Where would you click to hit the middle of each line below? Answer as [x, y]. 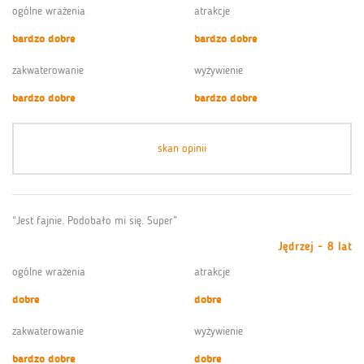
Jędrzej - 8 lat [315, 246]
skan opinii [182, 148]
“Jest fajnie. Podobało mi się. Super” [95, 220]
